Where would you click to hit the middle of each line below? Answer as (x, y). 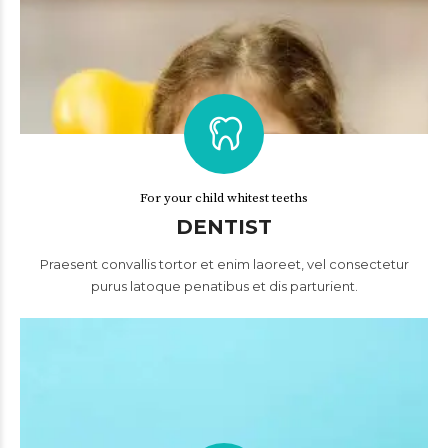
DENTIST (224, 227)
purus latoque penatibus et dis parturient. (224, 286)
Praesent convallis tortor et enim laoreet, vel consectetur (224, 264)
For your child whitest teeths (224, 198)
